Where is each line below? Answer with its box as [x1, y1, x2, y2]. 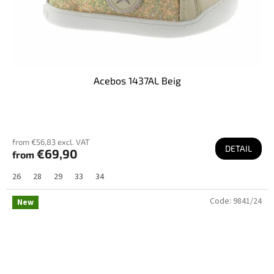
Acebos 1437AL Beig [93, 75, 181, 87]
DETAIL [225, 143, 252, 154]
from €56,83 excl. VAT [12, 137, 90, 147]
